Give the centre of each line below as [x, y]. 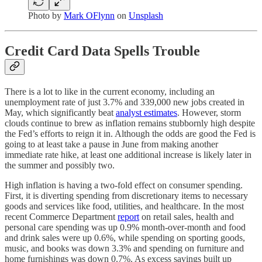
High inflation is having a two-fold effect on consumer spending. [124, 185]
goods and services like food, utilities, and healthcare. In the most [124, 206]
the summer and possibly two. [60, 165]
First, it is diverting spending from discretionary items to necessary [126, 195]
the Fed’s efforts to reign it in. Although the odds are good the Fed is [130, 133]
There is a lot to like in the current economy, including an [110, 91]
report [128, 216]
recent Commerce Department [61, 216]
